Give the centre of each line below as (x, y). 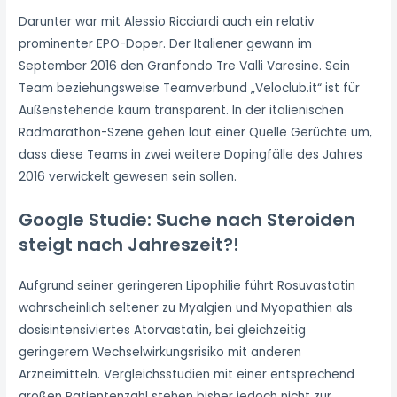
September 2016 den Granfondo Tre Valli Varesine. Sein (185, 66)
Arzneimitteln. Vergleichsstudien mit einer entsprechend (187, 375)
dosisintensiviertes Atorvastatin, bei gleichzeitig (163, 331)
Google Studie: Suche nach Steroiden (187, 220)
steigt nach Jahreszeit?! (129, 245)
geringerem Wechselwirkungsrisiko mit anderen (160, 353)
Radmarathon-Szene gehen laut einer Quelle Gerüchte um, (196, 133)
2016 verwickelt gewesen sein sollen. (128, 177)
